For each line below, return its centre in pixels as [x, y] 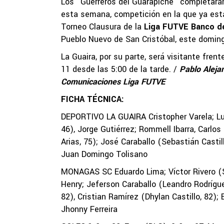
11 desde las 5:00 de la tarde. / [120, 69]
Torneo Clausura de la [102, 27]
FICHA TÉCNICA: [92, 99]
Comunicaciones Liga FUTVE [113, 82]
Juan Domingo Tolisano [104, 154]
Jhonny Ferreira [89, 209]
